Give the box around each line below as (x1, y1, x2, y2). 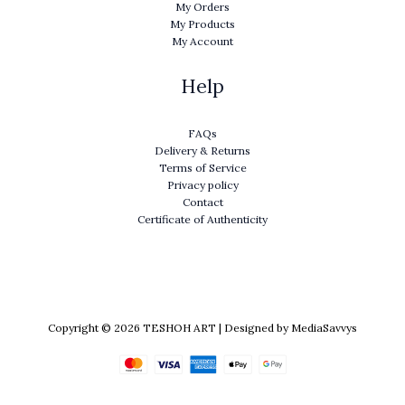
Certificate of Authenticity (137, 212, 268, 227)
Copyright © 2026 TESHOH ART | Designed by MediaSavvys (48, 321, 357, 335)
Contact (182, 195, 223, 210)
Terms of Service (158, 161, 247, 175)
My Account (172, 33, 233, 48)
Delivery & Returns (155, 144, 250, 158)
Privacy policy (166, 178, 239, 193)
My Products (170, 16, 235, 31)
